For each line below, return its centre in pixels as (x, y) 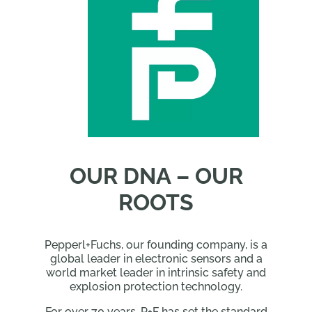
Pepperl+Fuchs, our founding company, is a (156, 244)
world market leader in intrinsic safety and (156, 272)
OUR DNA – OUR (156, 175)
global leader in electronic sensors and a (156, 258)
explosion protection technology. (156, 286)
